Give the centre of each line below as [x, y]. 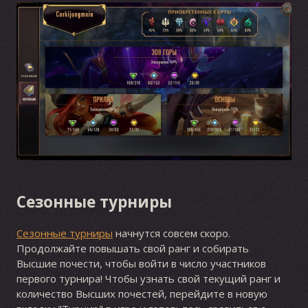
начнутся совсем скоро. [171, 233]
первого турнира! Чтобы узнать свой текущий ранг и [148, 279]
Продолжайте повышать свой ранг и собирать [132, 249]
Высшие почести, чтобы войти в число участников [141, 264]
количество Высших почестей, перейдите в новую [142, 294]
